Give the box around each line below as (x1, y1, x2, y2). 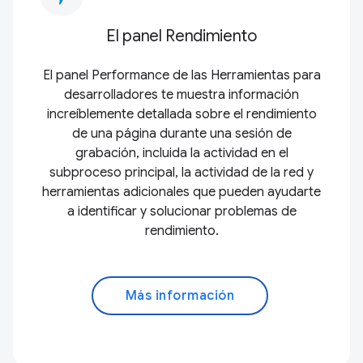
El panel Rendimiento (106, 25, 257, 46)
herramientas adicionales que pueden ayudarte (42, 183, 321, 200)
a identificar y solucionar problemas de (66, 203, 297, 220)
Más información (125, 287, 235, 304)
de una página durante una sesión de (71, 125, 292, 142)
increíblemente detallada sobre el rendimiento (46, 105, 317, 122)
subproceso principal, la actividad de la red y (49, 164, 314, 181)
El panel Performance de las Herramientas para (42, 66, 321, 83)
